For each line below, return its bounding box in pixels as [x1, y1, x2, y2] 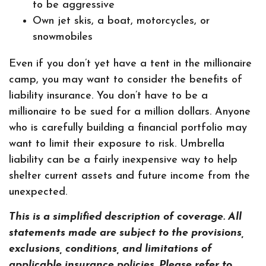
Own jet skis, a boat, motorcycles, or [33, 15, 210, 27]
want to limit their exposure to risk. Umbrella [9, 138, 224, 150]
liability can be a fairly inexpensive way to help [9, 154, 237, 166]
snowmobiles [33, 31, 93, 43]
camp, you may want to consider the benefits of [9, 74, 242, 85]
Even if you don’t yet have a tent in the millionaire [9, 58, 252, 69]
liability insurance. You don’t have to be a [9, 90, 208, 102]
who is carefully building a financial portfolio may [9, 122, 247, 134]
